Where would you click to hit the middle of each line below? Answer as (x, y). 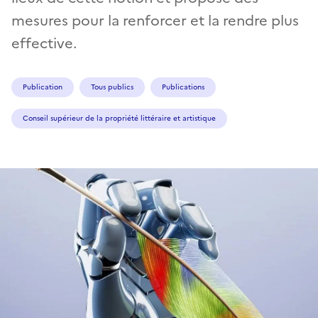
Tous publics (112, 87)
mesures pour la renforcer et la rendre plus (155, 20)
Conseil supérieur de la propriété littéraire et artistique (119, 118)
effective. (44, 43)
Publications (183, 87)
